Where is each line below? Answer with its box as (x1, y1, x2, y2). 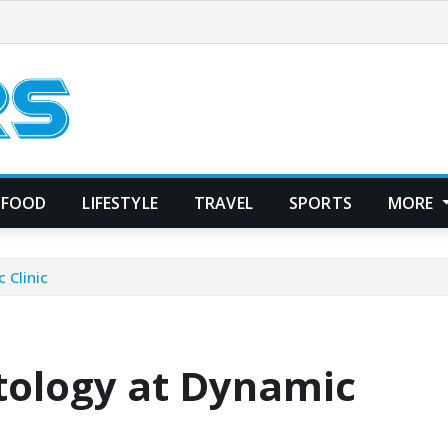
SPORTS (288, 191, 352, 214)
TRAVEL (193, 191, 253, 214)
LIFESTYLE (82, 191, 158, 214)
